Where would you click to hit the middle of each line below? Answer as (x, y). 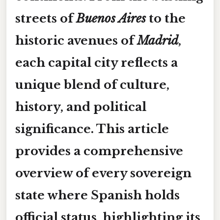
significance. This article (92, 129)
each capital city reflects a (96, 62)
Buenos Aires (111, 18)
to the (166, 18)
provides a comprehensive (99, 151)
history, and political (81, 107)
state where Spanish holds (97, 195)
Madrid (158, 40)
